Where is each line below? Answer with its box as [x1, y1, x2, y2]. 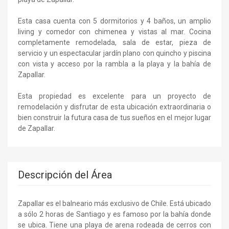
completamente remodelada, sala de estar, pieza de [18, 38, 211, 47]
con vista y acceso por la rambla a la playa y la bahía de [18, 59, 211, 68]
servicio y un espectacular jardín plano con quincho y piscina [18, 49, 211, 57]
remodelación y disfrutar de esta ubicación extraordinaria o [18, 102, 211, 111]
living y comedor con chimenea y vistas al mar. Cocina [18, 27, 211, 36]
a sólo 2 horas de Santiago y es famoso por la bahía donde [18, 210, 211, 218]
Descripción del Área [18, 168, 112, 181]
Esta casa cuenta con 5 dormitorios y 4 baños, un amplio [18, 16, 211, 25]
